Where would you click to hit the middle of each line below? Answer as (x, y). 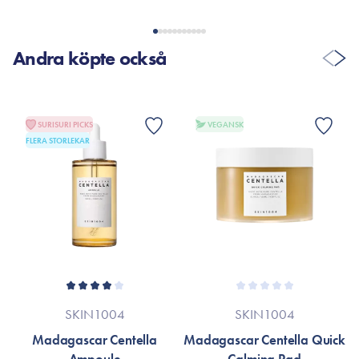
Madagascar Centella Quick (264, 340)
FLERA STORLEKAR (58, 140)
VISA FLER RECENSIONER (179, 20)
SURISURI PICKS (65, 124)
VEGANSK (226, 124)
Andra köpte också (90, 58)
